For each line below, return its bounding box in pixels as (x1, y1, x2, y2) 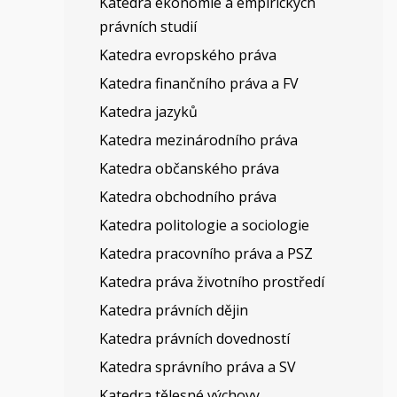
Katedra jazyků (98, 102, 198, 121)
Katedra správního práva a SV (98, 357, 296, 377)
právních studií (98, 17, 197, 36)
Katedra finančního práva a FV (98, 74, 299, 93)
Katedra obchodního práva (98, 187, 276, 206)
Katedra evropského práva (98, 45, 276, 65)
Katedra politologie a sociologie (98, 215, 309, 235)
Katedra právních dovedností (98, 329, 290, 348)
